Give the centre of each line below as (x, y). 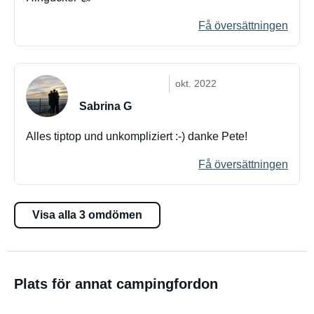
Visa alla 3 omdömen (87, 215)
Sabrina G (105, 106)
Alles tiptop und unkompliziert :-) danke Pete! (137, 136)
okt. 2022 (196, 83)
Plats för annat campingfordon (116, 284)
